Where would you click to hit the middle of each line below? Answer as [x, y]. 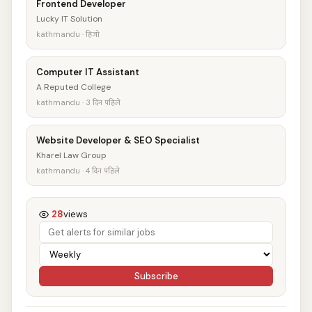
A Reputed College [73, 87]
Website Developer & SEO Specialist [118, 140]
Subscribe [156, 276]
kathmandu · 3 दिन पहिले [78, 102]
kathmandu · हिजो [68, 34]
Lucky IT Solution [69, 19]
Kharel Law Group [71, 155]
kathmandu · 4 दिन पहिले [78, 171]
